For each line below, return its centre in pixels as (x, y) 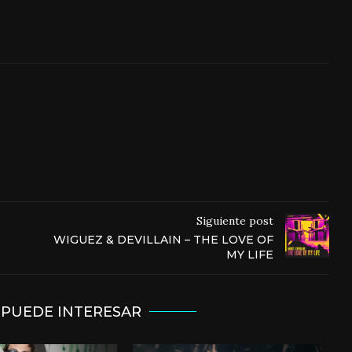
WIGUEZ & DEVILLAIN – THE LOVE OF (163, 240)
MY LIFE (249, 255)
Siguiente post (235, 221)
